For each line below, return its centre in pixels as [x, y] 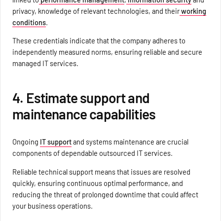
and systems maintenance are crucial [130, 142]
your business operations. [53, 205]
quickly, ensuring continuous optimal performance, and [98, 183]
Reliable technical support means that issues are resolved [102, 171]
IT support [56, 142]
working [193, 11]
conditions [29, 22]
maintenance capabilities [84, 114]
